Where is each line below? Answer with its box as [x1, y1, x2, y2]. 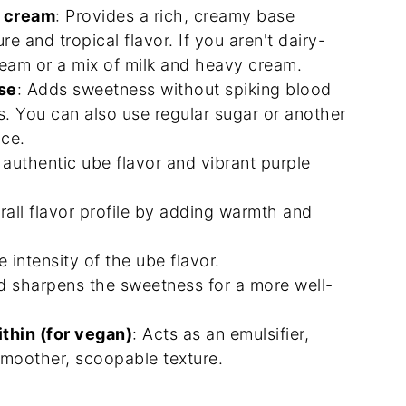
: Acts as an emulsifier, [132, 324, 309, 343]
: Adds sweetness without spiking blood [16, 80, 332, 99]
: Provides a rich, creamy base [55, 6, 295, 25]
